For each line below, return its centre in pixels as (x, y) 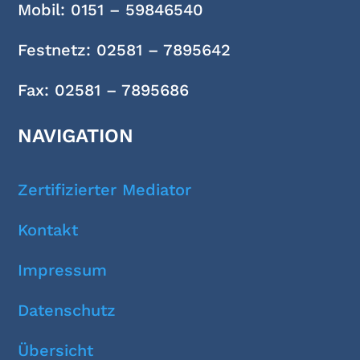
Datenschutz (67, 310)
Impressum (63, 270)
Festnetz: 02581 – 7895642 (125, 50)
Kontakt (48, 230)
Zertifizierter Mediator (105, 190)
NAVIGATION (76, 136)
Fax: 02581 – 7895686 (104, 90)
